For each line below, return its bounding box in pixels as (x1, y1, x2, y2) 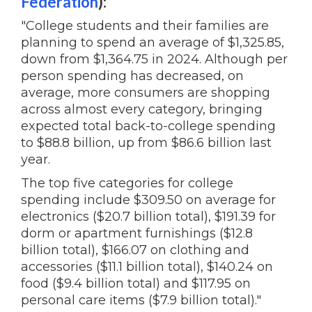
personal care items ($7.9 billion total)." (21, 292, 261, 309)
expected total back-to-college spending (21, 118, 276, 134)
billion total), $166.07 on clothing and (21, 242, 249, 258)
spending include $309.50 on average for (21, 192, 276, 208)
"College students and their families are (21, 18, 269, 34)
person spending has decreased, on (21, 68, 244, 84)
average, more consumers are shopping (21, 85, 270, 101)
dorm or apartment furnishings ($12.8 (21, 226, 253, 242)
